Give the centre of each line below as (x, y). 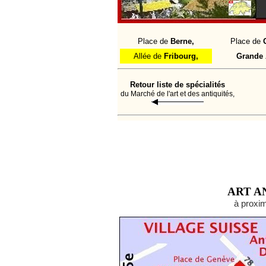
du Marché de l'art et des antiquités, (177, 94)
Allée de (149, 56)
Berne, (182, 41)
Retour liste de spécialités (177, 85)
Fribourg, (181, 56)
